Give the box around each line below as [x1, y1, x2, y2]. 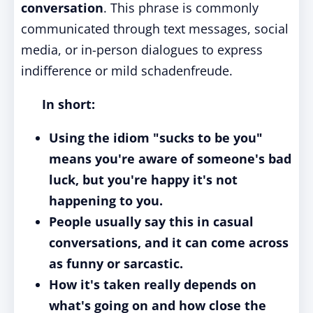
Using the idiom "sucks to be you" [49, 129, 263, 146]
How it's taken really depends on [49, 276, 256, 293]
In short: [42, 96, 95, 112]
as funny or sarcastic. [49, 255, 183, 272]
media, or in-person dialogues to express [21, 41, 263, 58]
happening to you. [49, 192, 163, 209]
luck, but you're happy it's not [49, 171, 238, 188]
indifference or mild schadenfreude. [21, 62, 233, 79]
